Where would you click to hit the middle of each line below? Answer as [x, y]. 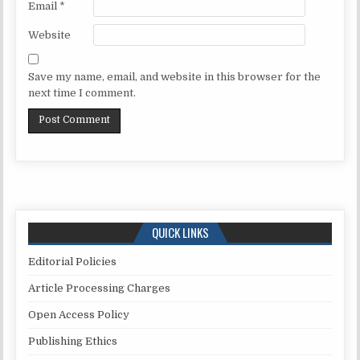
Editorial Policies [73, 261]
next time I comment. [82, 92]
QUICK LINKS [180, 232]
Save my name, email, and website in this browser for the [175, 76]
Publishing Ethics [73, 341]
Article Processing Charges [100, 288]
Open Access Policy [79, 314]
